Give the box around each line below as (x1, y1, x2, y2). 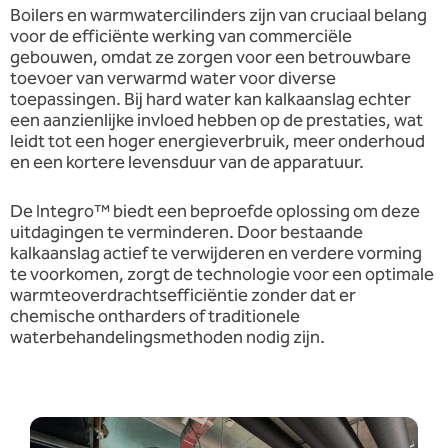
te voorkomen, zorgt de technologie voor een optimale (10, 260, 434, 289)
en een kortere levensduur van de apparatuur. (10, 148, 364, 177)
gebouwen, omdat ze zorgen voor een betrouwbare (10, 43, 411, 72)
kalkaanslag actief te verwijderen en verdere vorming (10, 239, 422, 268)
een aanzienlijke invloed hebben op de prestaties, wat (10, 106, 423, 135)
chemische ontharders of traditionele (10, 302, 300, 331)
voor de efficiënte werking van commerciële (10, 22, 352, 51)
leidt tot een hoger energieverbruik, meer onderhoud (10, 127, 425, 156)
